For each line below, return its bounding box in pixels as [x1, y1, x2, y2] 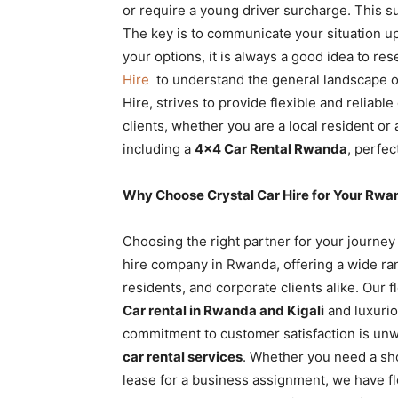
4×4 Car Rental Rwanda [195, 140, 347, 157]
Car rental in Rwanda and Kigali [123, 302, 324, 319]
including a [123, 140, 195, 157]
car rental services [123, 348, 243, 365]
